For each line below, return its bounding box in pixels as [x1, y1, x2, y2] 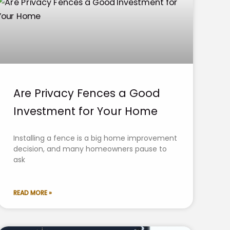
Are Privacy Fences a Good [13, 85, 160, 101]
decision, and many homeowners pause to [13, 143, 167, 154]
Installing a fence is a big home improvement [13, 132, 177, 143]
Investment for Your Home [13, 103, 158, 119]
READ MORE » [13, 188, 52, 197]
